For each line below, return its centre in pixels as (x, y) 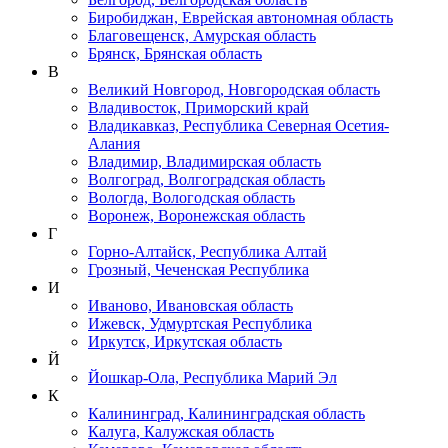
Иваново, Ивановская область (190, 305)
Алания (114, 143)
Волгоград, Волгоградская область (206, 179)
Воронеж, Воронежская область (196, 215)
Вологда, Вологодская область (191, 197)
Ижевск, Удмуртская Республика (200, 323)
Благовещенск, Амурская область (202, 35)
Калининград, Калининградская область (226, 413)
